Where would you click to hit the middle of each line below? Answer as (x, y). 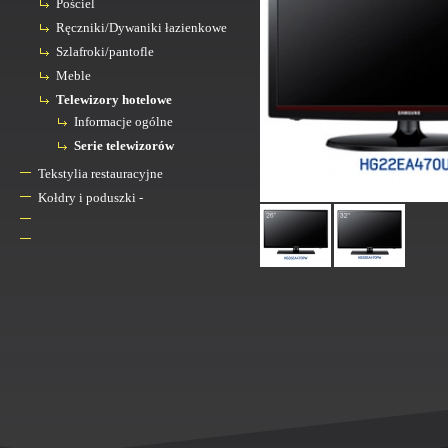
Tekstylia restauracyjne (100, 173)
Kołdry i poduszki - (90, 197)
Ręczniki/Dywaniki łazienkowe (141, 27)
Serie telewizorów (124, 145)
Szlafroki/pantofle (105, 51)
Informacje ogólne (123, 121)
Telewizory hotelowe (114, 99)
